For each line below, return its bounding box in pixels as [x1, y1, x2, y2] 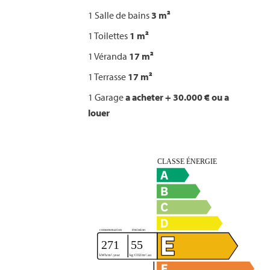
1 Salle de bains [88, 9, 151, 21]
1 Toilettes [88, 30, 130, 42]
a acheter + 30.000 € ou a [125, 91, 229, 103]
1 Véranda [88, 50, 129, 62]
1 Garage [88, 91, 125, 103]
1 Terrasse [88, 71, 128, 83]
